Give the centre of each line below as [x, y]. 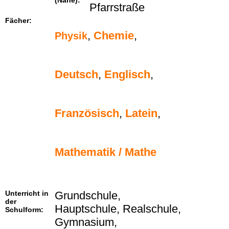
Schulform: [24, 210]
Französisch [87, 113]
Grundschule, [88, 196]
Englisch [127, 75]
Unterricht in [27, 193]
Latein [141, 113]
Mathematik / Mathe [106, 152]
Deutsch [76, 75]
